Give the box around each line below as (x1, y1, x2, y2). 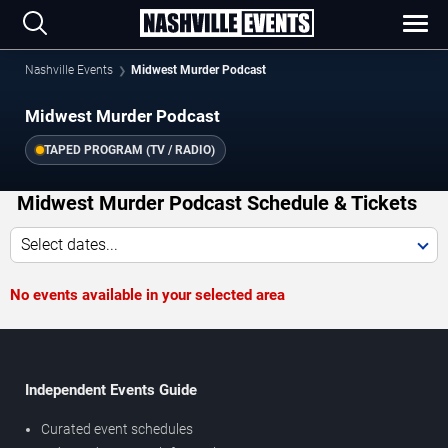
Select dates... (21, 235, 118, 255)
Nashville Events (25, 63, 113, 77)
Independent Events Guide (25, 381, 197, 400)
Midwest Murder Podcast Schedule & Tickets (16, 191, 417, 216)
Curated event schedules (41, 421, 193, 438)
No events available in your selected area (10, 286, 285, 305)
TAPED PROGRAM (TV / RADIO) (44, 143, 215, 158)
